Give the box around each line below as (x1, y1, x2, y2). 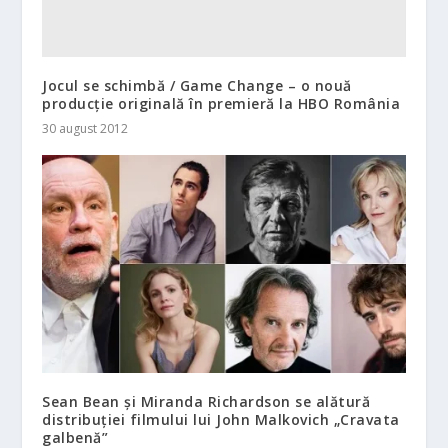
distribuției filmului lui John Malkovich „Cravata (42, 410, 400, 430)
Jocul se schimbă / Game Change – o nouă (42, 76, 352, 96)
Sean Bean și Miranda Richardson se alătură (42, 392, 371, 412)
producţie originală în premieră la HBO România (42, 94, 401, 114)
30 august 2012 (42, 120, 129, 138)
